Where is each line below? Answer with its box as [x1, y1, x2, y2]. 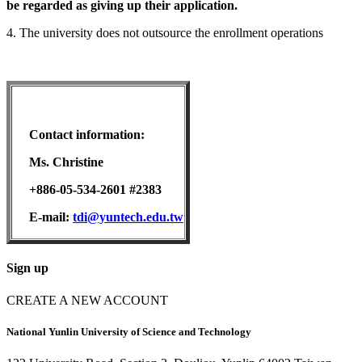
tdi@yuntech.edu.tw [73, 210, 183, 225]
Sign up [6, 261, 48, 276]
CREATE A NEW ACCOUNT [6, 293, 168, 307]
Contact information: [13, 128, 145, 142]
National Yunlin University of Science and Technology [6, 325, 251, 338]
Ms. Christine [13, 155, 103, 170]
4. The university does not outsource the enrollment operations [6, 26, 323, 40]
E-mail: [13, 210, 73, 225]
